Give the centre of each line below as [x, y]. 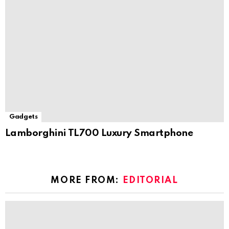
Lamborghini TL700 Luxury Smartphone [99, 133]
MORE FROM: [87, 180]
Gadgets [24, 117]
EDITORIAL [150, 180]
